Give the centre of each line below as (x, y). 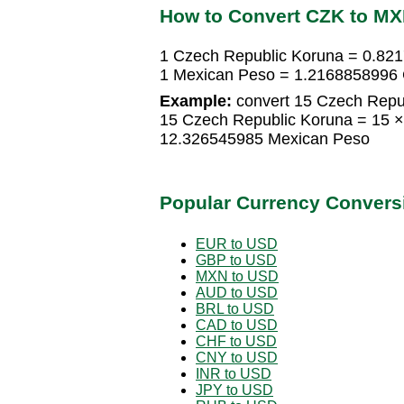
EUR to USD (237, 243)
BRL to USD (235, 308)
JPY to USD (234, 390)
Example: (196, 101)
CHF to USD (236, 341)
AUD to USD (237, 292)
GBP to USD (236, 260)
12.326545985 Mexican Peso (265, 139)
